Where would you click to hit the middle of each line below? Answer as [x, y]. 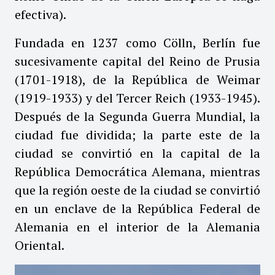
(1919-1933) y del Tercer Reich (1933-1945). [137, 98]
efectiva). [41, 14]
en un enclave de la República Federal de [137, 208]
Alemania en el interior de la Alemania [137, 227]
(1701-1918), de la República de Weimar [137, 79]
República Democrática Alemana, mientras [137, 171]
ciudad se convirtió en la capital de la [137, 153]
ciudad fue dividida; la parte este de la [137, 134]
